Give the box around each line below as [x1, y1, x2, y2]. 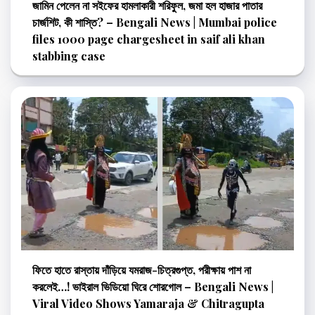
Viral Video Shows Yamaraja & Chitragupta [32, 295, 264, 311]
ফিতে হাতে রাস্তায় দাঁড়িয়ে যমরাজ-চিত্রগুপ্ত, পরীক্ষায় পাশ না [32, 262, 251, 277]
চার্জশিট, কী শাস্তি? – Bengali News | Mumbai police [32, 14, 277, 30]
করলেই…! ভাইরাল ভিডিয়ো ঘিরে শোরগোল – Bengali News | [32, 278, 274, 294]
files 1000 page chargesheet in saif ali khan [32, 31, 265, 46]
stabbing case [32, 48, 105, 63]
